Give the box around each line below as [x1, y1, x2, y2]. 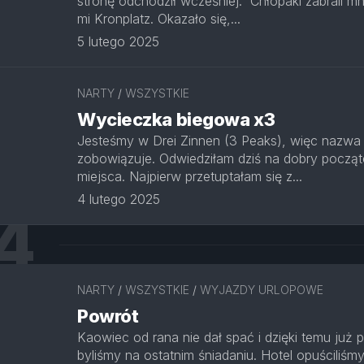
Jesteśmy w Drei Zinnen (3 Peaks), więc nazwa [77, 132, 361, 149]
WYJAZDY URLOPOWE [200, 283, 323, 297]
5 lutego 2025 [77, 33, 159, 50]
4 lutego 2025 [77, 191, 160, 207]
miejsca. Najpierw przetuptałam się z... [77, 168, 302, 184]
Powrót [77, 305, 139, 327]
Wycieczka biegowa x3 [77, 109, 275, 130]
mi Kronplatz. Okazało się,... [77, 11, 240, 27]
